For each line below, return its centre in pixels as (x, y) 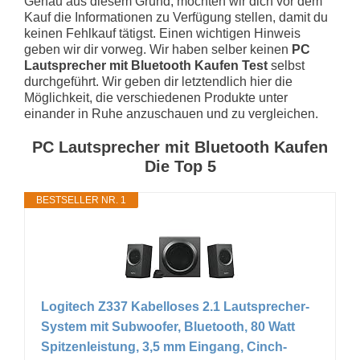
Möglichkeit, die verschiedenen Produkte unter (156, 97)
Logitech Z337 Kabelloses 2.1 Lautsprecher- (175, 307)
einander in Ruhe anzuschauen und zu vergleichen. (171, 113)
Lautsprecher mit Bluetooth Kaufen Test (146, 65)
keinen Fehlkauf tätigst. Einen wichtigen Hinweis (162, 33)
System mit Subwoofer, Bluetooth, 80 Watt (168, 327)
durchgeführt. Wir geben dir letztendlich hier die (158, 81)
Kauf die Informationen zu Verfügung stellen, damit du (176, 17)
